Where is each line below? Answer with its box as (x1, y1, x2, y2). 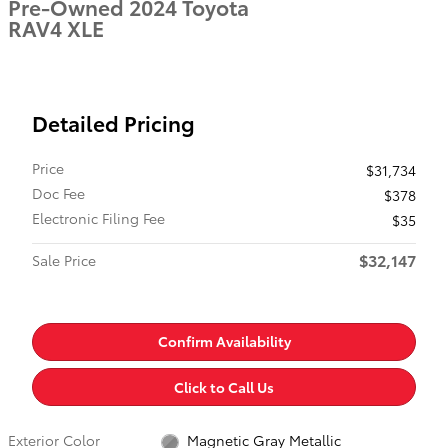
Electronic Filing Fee (32, 208, 165, 228)
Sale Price (32, 250, 96, 270)
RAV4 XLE (8, 13, 104, 42)
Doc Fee (32, 183, 85, 203)
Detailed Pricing (32, 108, 195, 137)
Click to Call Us (174, 376, 274, 397)
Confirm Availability (157, 331, 291, 352)
